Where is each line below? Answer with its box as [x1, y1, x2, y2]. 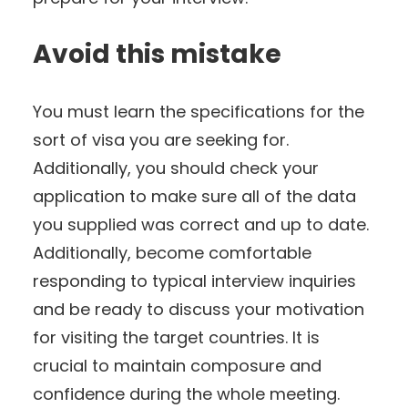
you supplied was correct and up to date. [33, 212, 369, 236]
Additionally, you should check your [33, 156, 319, 179]
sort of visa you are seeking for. [33, 127, 289, 151]
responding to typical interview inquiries [33, 269, 356, 292]
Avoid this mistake [33, 36, 281, 72]
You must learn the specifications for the [33, 99, 364, 123]
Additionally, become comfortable [33, 240, 311, 264]
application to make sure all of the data [33, 184, 356, 208]
